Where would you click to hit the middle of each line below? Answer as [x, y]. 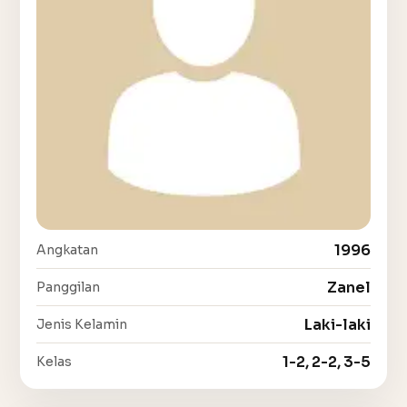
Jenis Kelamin [82, 324]
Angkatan [67, 250]
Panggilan [68, 287]
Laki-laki [338, 325]
